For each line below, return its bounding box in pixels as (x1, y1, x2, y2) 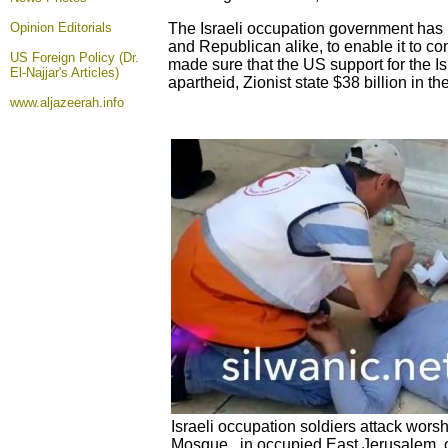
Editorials (58, 20, 112, 35)
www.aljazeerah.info (10, 95, 124, 110)
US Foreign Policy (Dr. (10, 50, 139, 65)
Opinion (10, 20, 58, 35)
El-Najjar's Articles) (10, 65, 119, 80)
